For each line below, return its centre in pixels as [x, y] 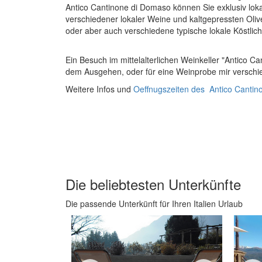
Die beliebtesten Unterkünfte [153, 184]
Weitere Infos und [99, 89]
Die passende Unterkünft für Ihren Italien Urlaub [154, 204]
